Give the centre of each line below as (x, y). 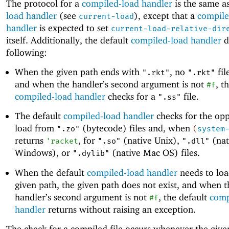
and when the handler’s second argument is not (110, 84)
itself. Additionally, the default (68, 40)
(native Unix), (151, 141)
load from (36, 128)
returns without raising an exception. (120, 209)
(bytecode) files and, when (136, 128)
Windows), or (43, 153)
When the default (51, 172)
